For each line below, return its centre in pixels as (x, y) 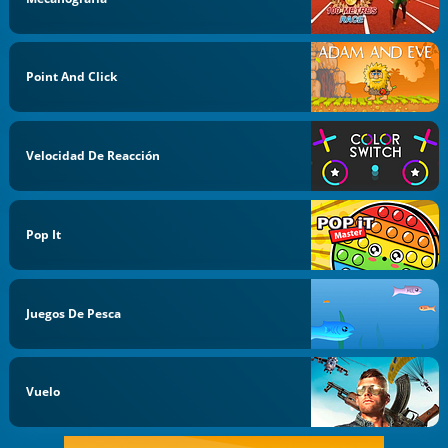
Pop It (44, 234)
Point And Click (72, 77)
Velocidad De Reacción (93, 155)
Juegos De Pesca (74, 313)
